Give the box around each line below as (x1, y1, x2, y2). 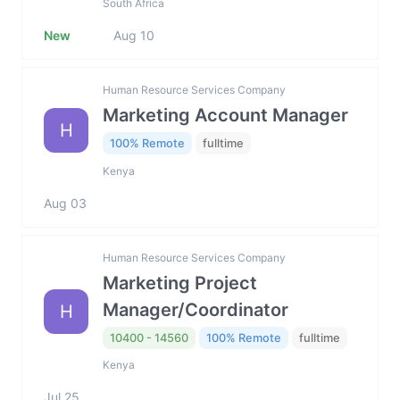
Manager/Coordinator (103, 298, 288, 321)
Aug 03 (44, 195, 87, 211)
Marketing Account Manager (103, 104, 348, 127)
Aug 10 (113, 27, 154, 43)
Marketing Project (103, 271, 257, 294)
